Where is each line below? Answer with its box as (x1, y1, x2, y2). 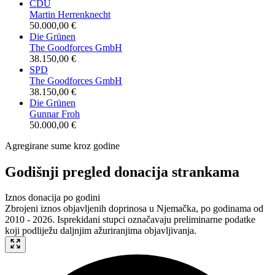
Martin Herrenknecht (29, 9, 110, 20)
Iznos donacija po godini (5, 192, 100, 203)
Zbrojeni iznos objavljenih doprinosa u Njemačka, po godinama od (5, 203, 263, 214)
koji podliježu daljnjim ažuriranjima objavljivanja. (5, 225, 196, 236)
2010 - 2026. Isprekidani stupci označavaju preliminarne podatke (5, 214, 255, 225)
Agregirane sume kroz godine (5, 140, 120, 151)
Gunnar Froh (29, 108, 80, 119)
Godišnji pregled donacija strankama (5, 163, 239, 180)
